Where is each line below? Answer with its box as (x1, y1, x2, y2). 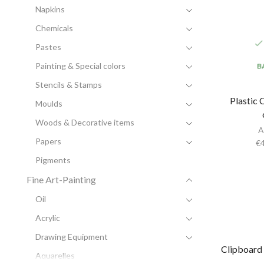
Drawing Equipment (35, 231, 108, 242)
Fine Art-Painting (27, 173, 96, 185)
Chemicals (35, 22, 73, 33)
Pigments (35, 154, 71, 165)
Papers (35, 136, 61, 146)
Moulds (35, 98, 62, 108)
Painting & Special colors (35, 60, 126, 71)
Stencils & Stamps (35, 79, 102, 90)
